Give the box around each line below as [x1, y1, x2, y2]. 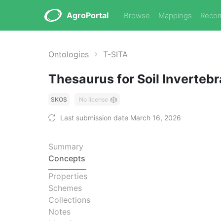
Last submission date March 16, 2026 [60, 113, 181, 122]
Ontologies [48, 49, 89, 59]
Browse [124, 11, 150, 20]
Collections [48, 195, 90, 205]
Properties [48, 171, 87, 181]
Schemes [48, 183, 82, 193]
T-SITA [103, 49, 128, 59]
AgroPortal [67, 10, 109, 20]
